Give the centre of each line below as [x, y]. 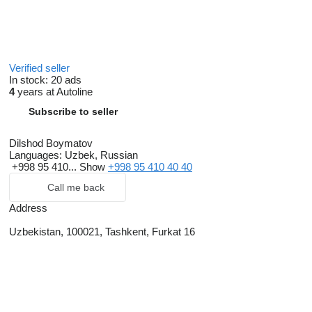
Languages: [36, 155]
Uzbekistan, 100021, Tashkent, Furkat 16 [102, 232]
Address [28, 208]
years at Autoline [54, 92]
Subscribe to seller [73, 111]
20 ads [66, 80]
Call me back [76, 187]
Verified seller [41, 68]
